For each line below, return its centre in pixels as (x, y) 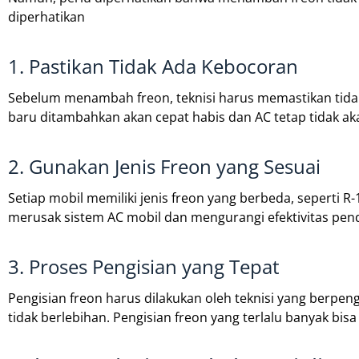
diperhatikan (46, 17)
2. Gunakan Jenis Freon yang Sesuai (164, 167)
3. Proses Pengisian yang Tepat (144, 267)
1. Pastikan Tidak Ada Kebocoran (153, 67)
